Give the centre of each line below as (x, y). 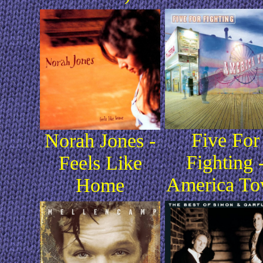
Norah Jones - (100, 141)
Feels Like (100, 163)
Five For (225, 140)
